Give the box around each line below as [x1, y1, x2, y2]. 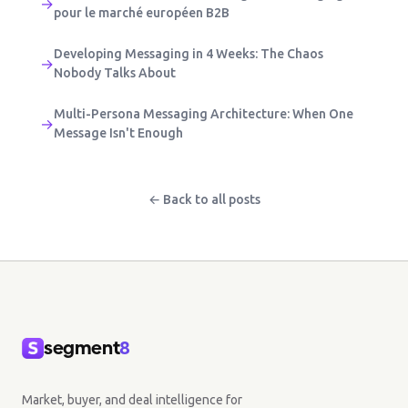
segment [44, 335, 120, 362]
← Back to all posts [148, 192, 260, 208]
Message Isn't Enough [54, 126, 183, 141]
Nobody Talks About [54, 66, 176, 81]
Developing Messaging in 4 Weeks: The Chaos [54, 46, 323, 62]
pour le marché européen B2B [54, 5, 229, 21]
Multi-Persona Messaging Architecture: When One [54, 107, 353, 122]
